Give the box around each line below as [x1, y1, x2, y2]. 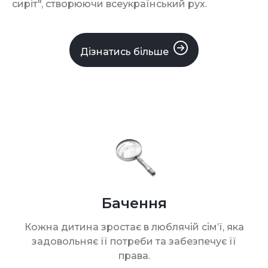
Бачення [101, 194, 167, 212]
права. [118, 249, 150, 261]
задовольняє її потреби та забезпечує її [32, 235, 236, 247]
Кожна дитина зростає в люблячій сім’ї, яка [24, 221, 244, 233]
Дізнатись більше [80, 45, 169, 57]
